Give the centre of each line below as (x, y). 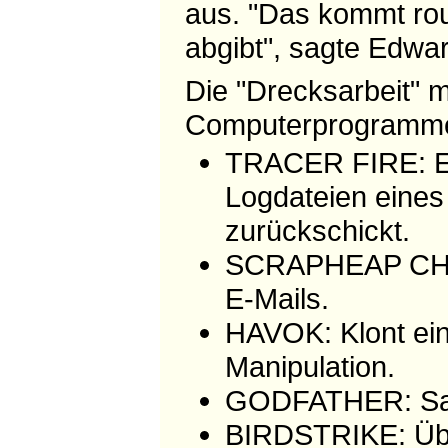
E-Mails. (276, 298)
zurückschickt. (317, 230)
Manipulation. (309, 366)
